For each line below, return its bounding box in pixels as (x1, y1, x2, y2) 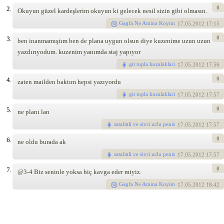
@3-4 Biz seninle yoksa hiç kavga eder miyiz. (17, 167, 141, 175)
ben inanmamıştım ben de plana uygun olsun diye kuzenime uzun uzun (17, 36, 210, 44)
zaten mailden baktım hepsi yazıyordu (17, 77, 121, 85)
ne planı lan (17, 107, 49, 115)
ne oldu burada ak (17, 137, 66, 145)
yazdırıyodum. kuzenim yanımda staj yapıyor (17, 47, 140, 55)
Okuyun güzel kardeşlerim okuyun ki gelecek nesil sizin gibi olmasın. (17, 6, 207, 14)
